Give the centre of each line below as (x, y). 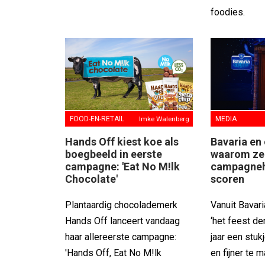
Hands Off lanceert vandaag (122, 221)
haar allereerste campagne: (121, 237)
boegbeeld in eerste (114, 154)
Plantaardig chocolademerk (121, 205)
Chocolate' (91, 179)
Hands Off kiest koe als (122, 141)
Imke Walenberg (164, 119)
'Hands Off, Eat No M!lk (113, 253)
